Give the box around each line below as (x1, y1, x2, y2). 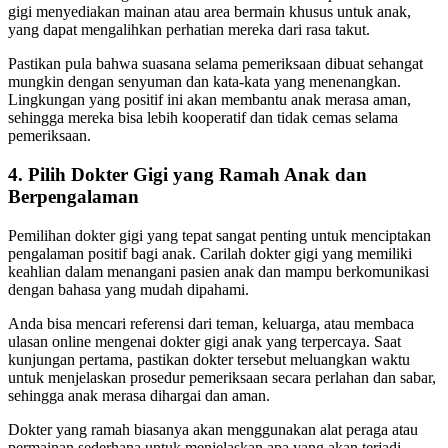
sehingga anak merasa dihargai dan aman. (8, 386, 270, 404)
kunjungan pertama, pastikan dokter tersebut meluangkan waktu (8, 350, 410, 368)
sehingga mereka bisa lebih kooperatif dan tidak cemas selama (8, 109, 398, 127)
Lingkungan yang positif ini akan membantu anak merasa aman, (8, 91, 411, 109)
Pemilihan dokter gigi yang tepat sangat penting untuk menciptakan (8, 226, 431, 244)
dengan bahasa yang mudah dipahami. (8, 280, 249, 298)
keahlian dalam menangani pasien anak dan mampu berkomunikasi (8, 262, 429, 280)
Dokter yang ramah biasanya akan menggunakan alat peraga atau (8, 420, 418, 438)
